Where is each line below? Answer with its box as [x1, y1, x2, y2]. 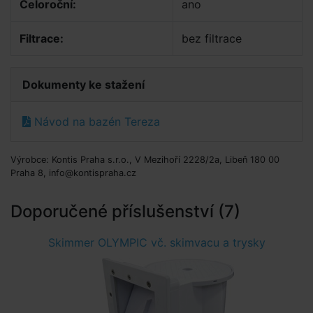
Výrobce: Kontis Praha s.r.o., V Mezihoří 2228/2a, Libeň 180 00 [10, 154, 279, 165]
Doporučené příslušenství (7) [10, 201, 240, 221]
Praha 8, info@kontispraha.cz [10, 168, 136, 178]
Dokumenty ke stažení [22, 78, 145, 92]
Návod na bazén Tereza [31, 115, 160, 129]
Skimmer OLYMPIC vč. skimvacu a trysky [48, 235, 265, 249]
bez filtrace [182, 31, 242, 45]
